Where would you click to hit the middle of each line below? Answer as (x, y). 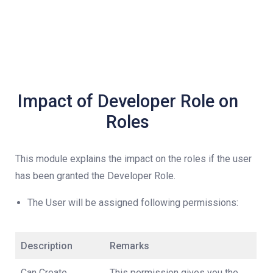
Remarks (129, 246)
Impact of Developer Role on (128, 101)
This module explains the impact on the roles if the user (133, 159)
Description (47, 246)
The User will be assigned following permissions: (133, 203)
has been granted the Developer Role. (95, 176)
